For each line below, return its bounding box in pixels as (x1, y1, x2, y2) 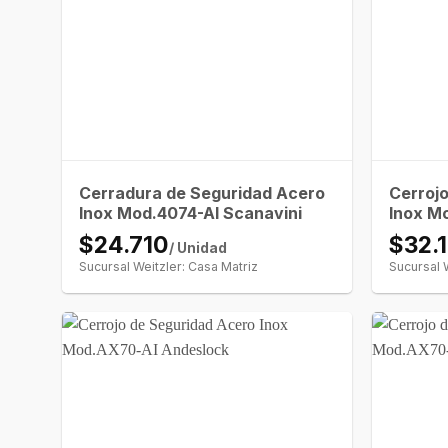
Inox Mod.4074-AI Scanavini (79, 202, 303, 223)
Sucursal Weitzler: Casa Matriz (79, 258, 259, 274)
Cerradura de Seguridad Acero (79, 182, 326, 203)
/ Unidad (169, 239, 228, 256)
